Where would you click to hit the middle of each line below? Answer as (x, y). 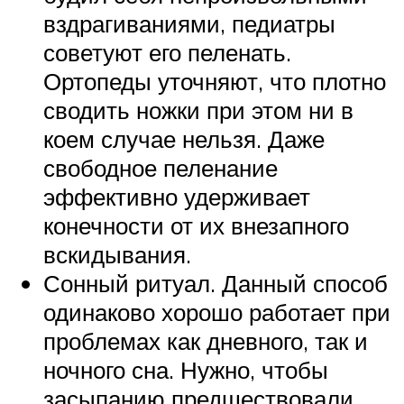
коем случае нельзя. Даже (184, 138)
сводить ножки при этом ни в (198, 110)
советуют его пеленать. (167, 52)
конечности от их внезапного (196, 225)
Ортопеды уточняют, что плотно (215, 81)
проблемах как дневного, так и (206, 340)
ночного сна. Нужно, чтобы (186, 369)
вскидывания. (117, 254)
